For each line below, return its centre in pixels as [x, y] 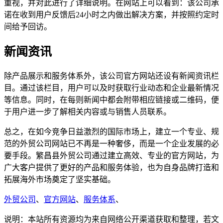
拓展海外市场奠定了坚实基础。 [60, 179]
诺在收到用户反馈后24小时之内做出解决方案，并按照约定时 [111, 15]
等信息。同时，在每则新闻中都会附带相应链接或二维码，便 [111, 100]
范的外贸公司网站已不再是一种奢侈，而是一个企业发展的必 [111, 143]
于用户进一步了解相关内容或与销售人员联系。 [88, 111]
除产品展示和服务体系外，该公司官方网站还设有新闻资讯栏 [111, 76]
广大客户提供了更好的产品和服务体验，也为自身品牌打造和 [111, 167]
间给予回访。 [28, 27]
